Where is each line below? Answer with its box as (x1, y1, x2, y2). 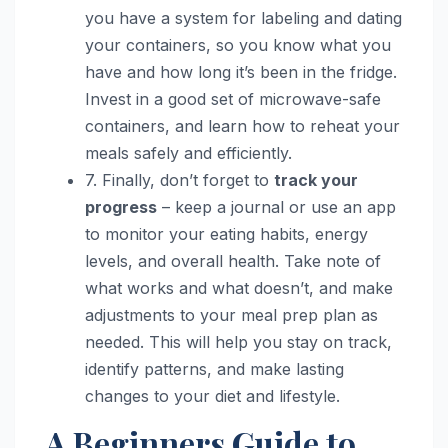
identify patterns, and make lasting (85, 358, 344, 379)
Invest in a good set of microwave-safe (85, 88, 381, 109)
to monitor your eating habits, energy (85, 223, 368, 244)
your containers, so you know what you (85, 34, 391, 55)
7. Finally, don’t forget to (85, 169, 274, 190)
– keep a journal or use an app (157, 196, 396, 217)
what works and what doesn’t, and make (85, 277, 393, 298)
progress (85, 196, 157, 217)
